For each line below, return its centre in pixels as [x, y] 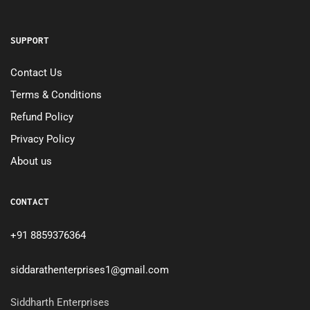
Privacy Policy [43, 139]
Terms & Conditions [56, 94]
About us [31, 161]
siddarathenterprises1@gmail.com [90, 270]
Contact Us [36, 72]
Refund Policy [42, 117]
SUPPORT [30, 40]
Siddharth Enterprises [60, 302]
